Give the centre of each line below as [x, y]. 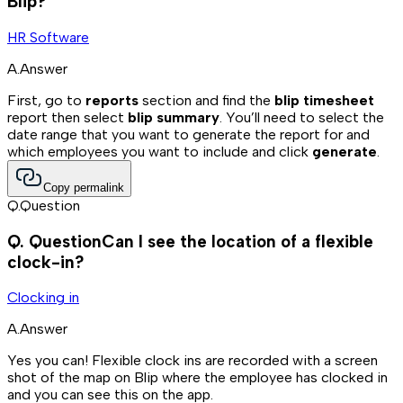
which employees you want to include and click [160, 151]
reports [112, 100]
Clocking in [43, 298]
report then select [67, 117]
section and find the [206, 100]
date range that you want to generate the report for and [188, 134]
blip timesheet [324, 100]
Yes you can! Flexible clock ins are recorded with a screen [193, 361]
